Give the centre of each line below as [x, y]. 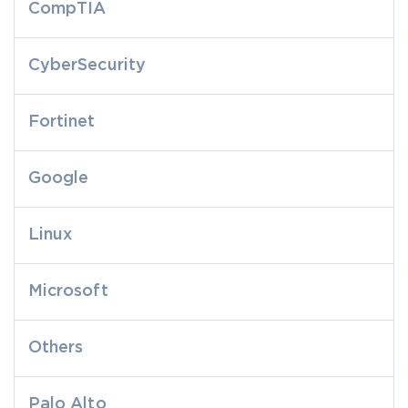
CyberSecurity [87, 66]
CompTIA [67, 9]
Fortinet [62, 122]
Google [59, 178]
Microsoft [68, 291]
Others [56, 348]
